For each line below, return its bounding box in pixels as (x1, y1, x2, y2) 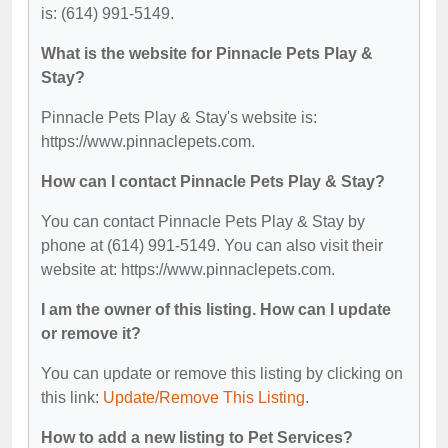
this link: (41, 388, 103, 406)
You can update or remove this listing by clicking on (41, 364, 403, 382)
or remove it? (41, 324, 141, 342)
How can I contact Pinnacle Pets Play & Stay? (41, 172, 385, 190)
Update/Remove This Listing (103, 388, 305, 406)
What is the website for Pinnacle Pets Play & (41, 44, 373, 62)
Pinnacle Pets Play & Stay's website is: (41, 108, 317, 126)
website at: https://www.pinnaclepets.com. (41, 260, 335, 278)
